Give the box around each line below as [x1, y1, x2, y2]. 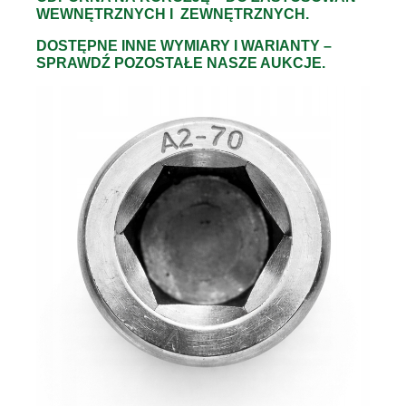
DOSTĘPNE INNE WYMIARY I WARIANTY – [36, 37, 332, 53]
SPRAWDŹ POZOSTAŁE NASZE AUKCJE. [36, 54, 325, 71]
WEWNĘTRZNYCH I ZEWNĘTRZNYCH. [36, 5, 309, 22]
